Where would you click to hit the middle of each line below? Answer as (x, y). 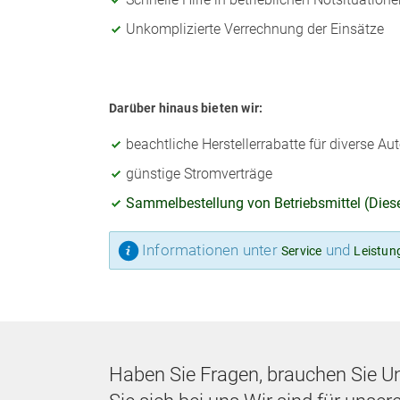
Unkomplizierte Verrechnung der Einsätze (255, 29)
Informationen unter (212, 250)
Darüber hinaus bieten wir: (186, 108)
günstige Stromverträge (199, 173)
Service (302, 250)
